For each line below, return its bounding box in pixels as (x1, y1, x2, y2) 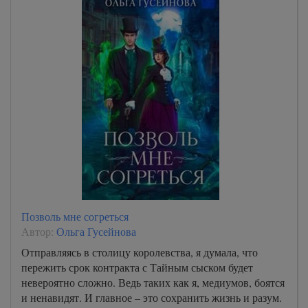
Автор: (21, 224, 56, 239)
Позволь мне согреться (21, 209, 129, 223)
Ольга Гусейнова (56, 224, 136, 239)
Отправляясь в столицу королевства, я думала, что (21, 245, 258, 259)
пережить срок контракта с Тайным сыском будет (21, 260, 253, 274)
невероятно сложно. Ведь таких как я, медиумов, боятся (21, 275, 285, 289)
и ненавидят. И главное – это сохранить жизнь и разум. (21, 290, 282, 305)
